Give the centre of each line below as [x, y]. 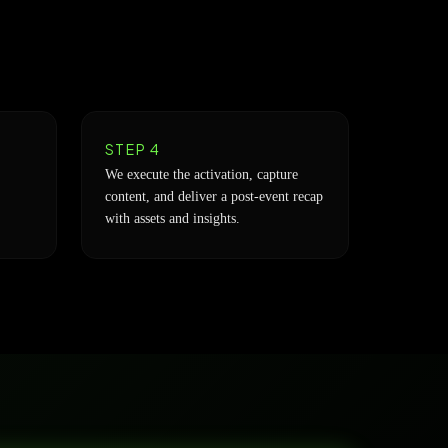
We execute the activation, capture [201, 174]
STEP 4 [132, 149]
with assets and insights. [172, 218]
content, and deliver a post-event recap [213, 196]
